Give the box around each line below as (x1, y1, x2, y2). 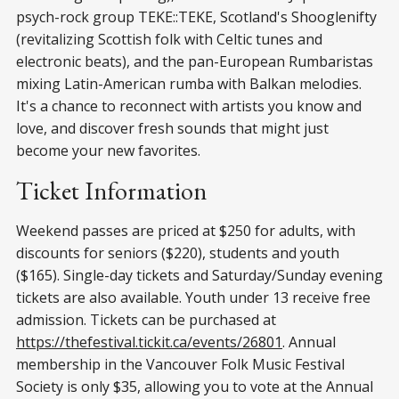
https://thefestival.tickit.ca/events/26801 (16, 331, 282, 352)
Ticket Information (16, 174, 207, 207)
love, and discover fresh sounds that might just (16, 118, 329, 138)
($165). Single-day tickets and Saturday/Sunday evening (16, 265, 383, 285)
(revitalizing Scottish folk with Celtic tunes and (16, 28, 322, 49)
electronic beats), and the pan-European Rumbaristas (16, 51, 373, 71)
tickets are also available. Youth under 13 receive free (16, 287, 370, 307)
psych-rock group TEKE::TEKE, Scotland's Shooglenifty (16, 6, 377, 27)
